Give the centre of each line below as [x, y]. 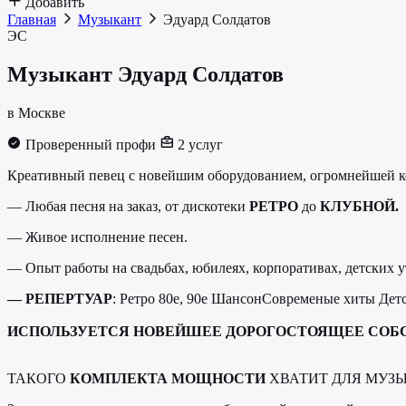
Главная [32, 19]
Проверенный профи [89, 144]
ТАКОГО [39, 378]
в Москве [36, 112]
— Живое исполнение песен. [97, 237]
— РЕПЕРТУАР [60, 298]
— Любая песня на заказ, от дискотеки [128, 206]
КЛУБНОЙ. [359, 206]
